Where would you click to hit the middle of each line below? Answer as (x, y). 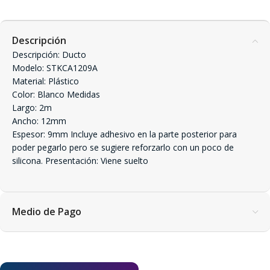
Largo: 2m (32, 108)
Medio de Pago (47, 212)
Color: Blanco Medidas (56, 94)
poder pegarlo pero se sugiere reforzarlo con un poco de (123, 147)
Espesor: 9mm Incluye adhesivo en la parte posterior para (124, 134)
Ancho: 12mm (39, 121)
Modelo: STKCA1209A (55, 68)
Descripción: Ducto (49, 55)
